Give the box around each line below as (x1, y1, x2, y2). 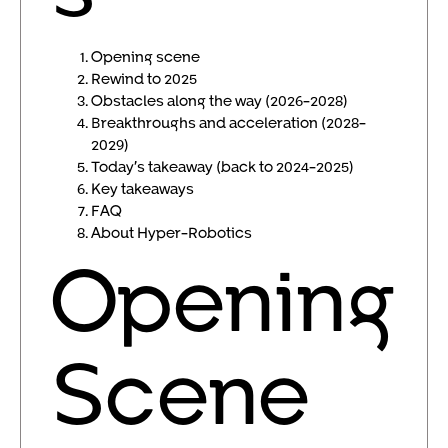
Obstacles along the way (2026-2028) (91, 91, 348, 110)
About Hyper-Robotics (91, 223, 252, 242)
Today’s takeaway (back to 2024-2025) (91, 157, 354, 176)
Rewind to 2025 (91, 69, 197, 88)
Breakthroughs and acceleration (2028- (91, 113, 366, 132)
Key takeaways (91, 179, 194, 198)
